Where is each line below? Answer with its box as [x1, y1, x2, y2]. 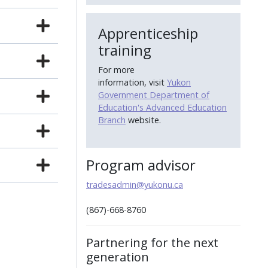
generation [86, 248, 149, 265]
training [98, 40, 155, 60]
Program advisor [86, 154, 196, 175]
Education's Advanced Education [98, 102, 227, 114]
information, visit [98, 77, 167, 89]
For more [98, 64, 135, 76]
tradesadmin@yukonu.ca [86, 178, 183, 190]
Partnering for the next [86, 234, 218, 251]
